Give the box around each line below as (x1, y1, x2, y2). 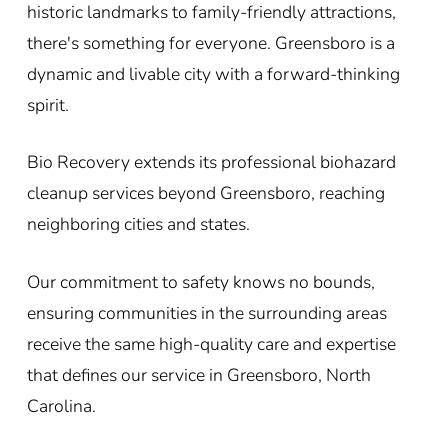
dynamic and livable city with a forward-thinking (26, 62, 400, 87)
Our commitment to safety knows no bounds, (26, 269, 375, 294)
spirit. (26, 93, 69, 118)
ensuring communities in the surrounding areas (26, 300, 387, 325)
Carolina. (26, 393, 96, 418)
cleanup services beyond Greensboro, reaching (26, 181, 385, 206)
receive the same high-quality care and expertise (26, 331, 396, 356)
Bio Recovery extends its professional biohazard (26, 150, 396, 175)
